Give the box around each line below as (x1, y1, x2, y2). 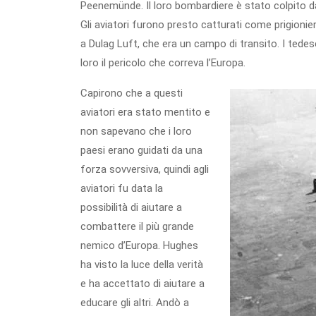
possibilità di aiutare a (80, 201, 182, 214)
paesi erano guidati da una (80, 144, 202, 157)
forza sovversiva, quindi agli (80, 163, 209, 176)
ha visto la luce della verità (80, 258, 203, 271)
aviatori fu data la (80, 182, 163, 195)
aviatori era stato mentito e (80, 106, 210, 119)
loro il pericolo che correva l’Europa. (80, 56, 245, 69)
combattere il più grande (80, 220, 194, 233)
